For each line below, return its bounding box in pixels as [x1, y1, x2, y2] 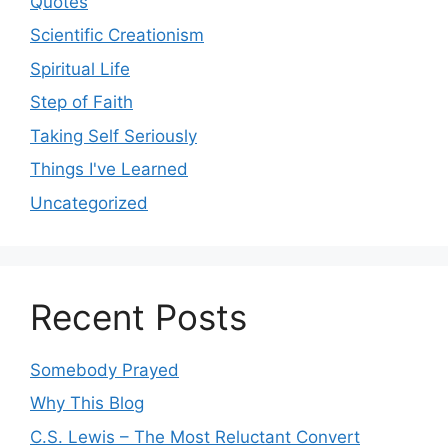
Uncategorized [30, 192, 148, 213]
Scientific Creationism [30, 25, 204, 45]
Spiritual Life [30, 58, 130, 79]
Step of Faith [30, 92, 133, 112]
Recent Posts [30, 295, 247, 338]
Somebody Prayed [30, 359, 179, 380]
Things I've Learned [30, 159, 188, 179]
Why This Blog [30, 393, 144, 413]
